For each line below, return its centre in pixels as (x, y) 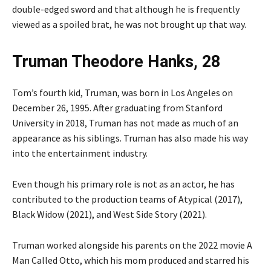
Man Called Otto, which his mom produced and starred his (131, 260)
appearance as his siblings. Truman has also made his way (130, 138)
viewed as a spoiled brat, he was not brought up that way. (130, 24)
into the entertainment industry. (80, 153)
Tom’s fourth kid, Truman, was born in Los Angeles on (122, 93)
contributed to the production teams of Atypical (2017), (127, 199)
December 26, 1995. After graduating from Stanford (117, 108)
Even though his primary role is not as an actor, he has (123, 184)
